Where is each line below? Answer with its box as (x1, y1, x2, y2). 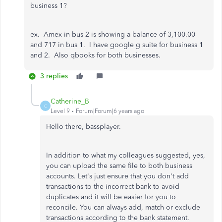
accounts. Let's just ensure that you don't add (46, 172, 189, 180)
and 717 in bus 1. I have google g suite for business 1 (30, 41, 203, 49)
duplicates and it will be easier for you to (46, 193, 176, 201)
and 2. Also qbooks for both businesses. (30, 51, 161, 59)
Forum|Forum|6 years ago (76, 108, 144, 114)
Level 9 (51, 108, 70, 114)
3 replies (40, 72, 68, 80)
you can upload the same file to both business (46, 162, 192, 170)
